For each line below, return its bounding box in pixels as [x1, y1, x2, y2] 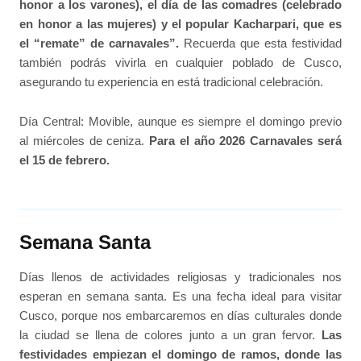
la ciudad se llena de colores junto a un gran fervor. [19, 328, 322, 342]
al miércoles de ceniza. [19, 133, 150, 147]
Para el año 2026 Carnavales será [149, 133, 342, 147]
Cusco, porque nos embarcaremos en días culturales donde [19, 309, 342, 323]
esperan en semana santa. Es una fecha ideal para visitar [19, 289, 342, 304]
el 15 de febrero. [19, 152, 110, 167]
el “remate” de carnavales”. [19, 36, 180, 51]
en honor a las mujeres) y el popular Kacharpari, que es [19, 17, 342, 31]
